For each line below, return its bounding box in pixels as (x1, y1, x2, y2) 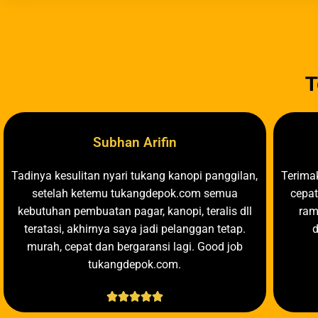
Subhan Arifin (92, 134, 177, 150)
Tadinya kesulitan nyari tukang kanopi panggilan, (11, 168, 258, 182)
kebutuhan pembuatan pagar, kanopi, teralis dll (17, 204, 252, 218)
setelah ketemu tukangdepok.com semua (31, 186, 238, 200)
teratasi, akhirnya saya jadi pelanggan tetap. (23, 221, 246, 236)
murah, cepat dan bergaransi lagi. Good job (26, 239, 243, 253)
